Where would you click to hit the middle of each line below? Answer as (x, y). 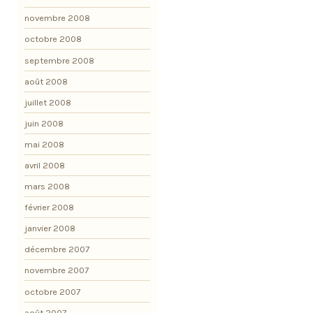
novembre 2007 (57, 270)
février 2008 (49, 208)
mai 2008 (44, 144)
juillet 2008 (48, 102)
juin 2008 (44, 123)
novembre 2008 (57, 18)
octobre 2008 (53, 39)
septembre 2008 (59, 60)
